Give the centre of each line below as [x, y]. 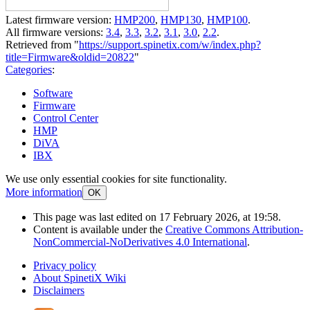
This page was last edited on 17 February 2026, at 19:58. [157, 217]
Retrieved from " [42, 44]
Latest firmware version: [60, 19]
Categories [29, 69]
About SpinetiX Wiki [80, 277]
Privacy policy [65, 265]
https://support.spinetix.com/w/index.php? [170, 44]
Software [53, 93]
